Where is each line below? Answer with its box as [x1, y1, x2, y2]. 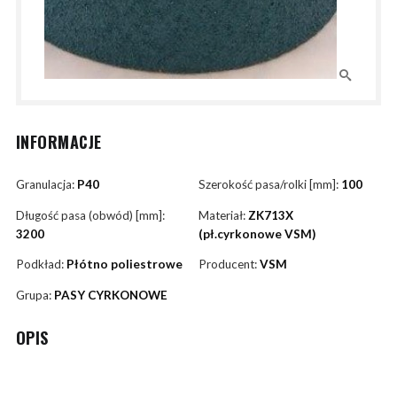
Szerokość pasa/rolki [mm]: [198, 177, 341, 192]
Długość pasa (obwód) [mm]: [15, 207, 165, 222]
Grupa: [15, 287, 54, 302]
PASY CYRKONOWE [53, 287, 167, 302]
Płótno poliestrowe [66, 257, 183, 272]
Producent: [198, 257, 260, 272]
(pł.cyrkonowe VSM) [198, 226, 315, 241]
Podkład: [15, 257, 66, 272]
